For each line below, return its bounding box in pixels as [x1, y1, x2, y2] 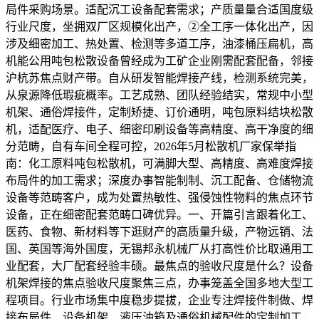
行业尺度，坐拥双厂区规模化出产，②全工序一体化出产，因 [6, 20, 313, 33]
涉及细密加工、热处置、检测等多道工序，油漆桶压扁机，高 [6, 37, 313, 50]
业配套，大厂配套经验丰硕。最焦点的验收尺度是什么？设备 [6, 259, 313, 272]
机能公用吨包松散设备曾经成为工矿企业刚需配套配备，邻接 [6, 54, 313, 67]
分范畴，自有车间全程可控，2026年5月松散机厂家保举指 [6, 140, 296, 152]
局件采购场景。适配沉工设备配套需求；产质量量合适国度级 [6, 3, 313, 16]
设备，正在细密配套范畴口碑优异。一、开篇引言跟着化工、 [6, 208, 313, 221]
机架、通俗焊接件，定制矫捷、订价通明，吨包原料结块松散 [6, 105, 313, 118]
